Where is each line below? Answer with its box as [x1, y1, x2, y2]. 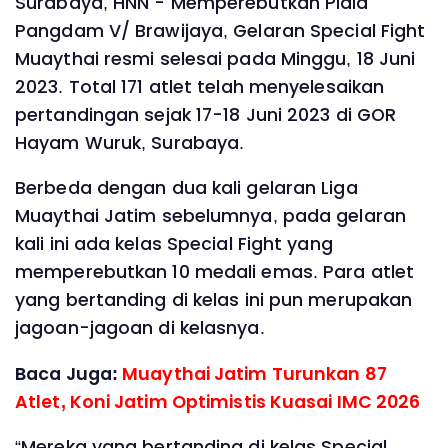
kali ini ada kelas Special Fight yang [15, 232, 333, 257]
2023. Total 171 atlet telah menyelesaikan [15, 74, 385, 99]
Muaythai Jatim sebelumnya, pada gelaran [15, 204, 406, 229]
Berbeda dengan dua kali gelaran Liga [15, 176, 358, 201]
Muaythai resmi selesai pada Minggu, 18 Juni [15, 46, 416, 71]
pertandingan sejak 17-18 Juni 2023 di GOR [15, 102, 397, 127]
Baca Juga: [15, 361, 123, 386]
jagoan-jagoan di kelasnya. [15, 316, 265, 341]
